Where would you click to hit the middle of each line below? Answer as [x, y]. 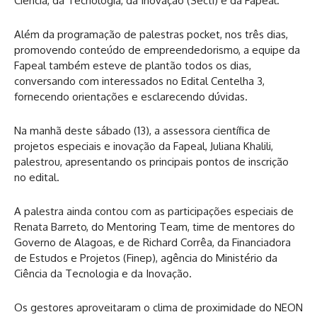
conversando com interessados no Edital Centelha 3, [139, 81]
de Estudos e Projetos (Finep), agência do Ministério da [146, 258]
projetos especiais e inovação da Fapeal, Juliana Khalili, [144, 146]
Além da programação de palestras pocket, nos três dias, [151, 34]
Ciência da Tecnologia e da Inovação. [103, 273]
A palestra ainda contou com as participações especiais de [154, 211]
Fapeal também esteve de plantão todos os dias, [133, 65]
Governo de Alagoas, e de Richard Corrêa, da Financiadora [152, 242]
